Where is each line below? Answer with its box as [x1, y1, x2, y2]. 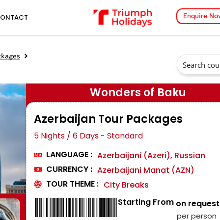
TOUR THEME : [46, 178, 99, 190]
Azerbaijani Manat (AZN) [97, 164, 194, 176]
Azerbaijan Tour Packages [34, 111, 183, 127]
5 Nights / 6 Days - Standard [34, 130, 143, 141]
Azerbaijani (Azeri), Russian [97, 149, 205, 161]
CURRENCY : [46, 163, 92, 175]
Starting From [117, 196, 174, 208]
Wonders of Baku [90, 84, 186, 100]
